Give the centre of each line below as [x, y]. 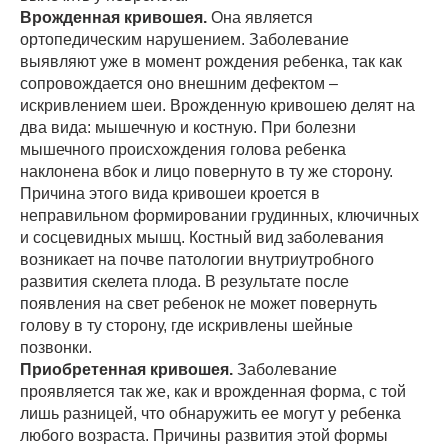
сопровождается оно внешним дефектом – [179, 83]
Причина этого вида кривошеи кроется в [170, 193]
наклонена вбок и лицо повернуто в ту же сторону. [206, 171]
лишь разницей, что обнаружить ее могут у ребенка [210, 413]
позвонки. [56, 347]
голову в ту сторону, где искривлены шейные [186, 325]
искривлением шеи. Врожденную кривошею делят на [217, 105]
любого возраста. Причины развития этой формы [204, 435]
